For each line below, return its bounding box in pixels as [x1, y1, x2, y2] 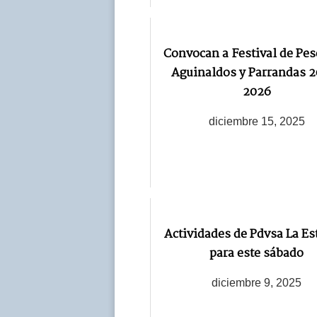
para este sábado [209, 244, 304, 264]
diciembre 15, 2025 [208, 115, 305, 127]
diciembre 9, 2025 [212, 276, 301, 289]
